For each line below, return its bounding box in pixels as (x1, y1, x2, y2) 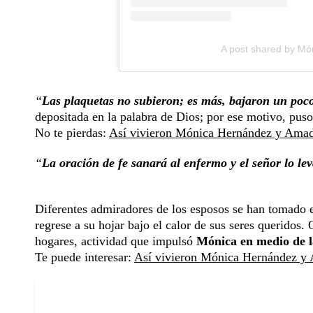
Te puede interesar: (35, 250, 134, 265)
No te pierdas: (35, 126, 109, 140)
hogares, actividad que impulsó (35, 234, 196, 249)
